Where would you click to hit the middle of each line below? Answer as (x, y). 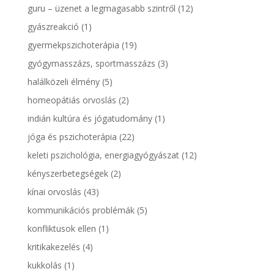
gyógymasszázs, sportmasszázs (91, 63)
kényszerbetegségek (68, 173)
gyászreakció (53, 26)
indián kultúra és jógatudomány (90, 118)
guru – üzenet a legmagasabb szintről (101, 8)
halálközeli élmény (63, 81)
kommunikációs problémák (81, 210)
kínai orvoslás (54, 191)
